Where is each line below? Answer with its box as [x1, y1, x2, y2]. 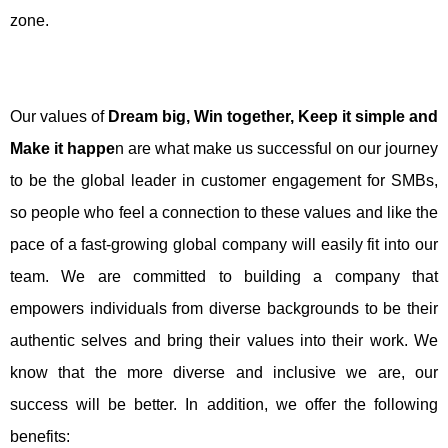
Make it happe [10, 140, 115, 157]
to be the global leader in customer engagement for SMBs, [10, 172, 438, 189]
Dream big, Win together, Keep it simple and [108, 108, 438, 125]
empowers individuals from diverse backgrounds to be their [10, 300, 438, 317]
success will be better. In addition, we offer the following [10, 396, 438, 413]
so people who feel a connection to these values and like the [10, 204, 438, 221]
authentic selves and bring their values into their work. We [10, 332, 438, 349]
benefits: [10, 428, 74, 445]
